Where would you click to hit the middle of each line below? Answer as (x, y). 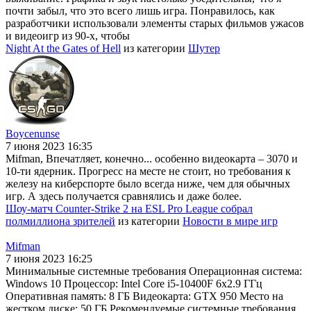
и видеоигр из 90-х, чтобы (68, 36)
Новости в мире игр (230, 221)
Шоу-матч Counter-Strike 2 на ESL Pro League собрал (129, 209)
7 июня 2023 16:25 (49, 259)
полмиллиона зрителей (60, 221)
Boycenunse (33, 134)
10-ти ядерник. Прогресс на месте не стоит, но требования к (148, 171)
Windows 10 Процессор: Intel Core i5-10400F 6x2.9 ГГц (134, 284)
